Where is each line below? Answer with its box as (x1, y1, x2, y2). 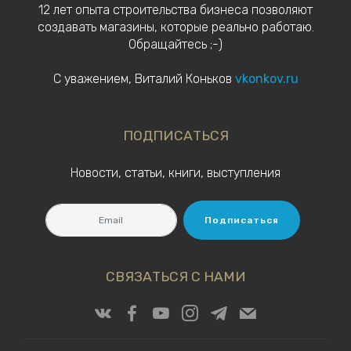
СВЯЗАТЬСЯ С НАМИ (105, 269, 246, 284)
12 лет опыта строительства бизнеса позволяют (38, 2, 313, 17)
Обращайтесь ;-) (128, 37, 223, 52)
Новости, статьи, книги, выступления (71, 165, 280, 180)
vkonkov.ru (234, 71, 299, 86)
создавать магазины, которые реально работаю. (37, 20, 314, 34)
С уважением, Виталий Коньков (52, 71, 235, 86)
